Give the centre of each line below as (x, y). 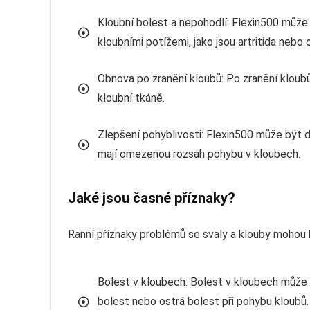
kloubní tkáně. (131, 98)
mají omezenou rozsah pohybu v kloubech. (199, 154)
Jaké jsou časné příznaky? (152, 198)
